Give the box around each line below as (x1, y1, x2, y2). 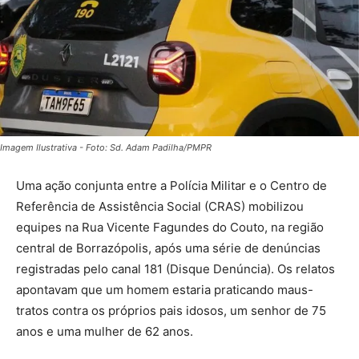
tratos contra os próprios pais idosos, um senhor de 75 (16, 302, 326, 318)
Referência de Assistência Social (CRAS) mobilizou (16, 198, 304, 214)
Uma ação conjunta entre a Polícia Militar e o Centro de (16, 177, 327, 193)
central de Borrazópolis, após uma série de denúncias (16, 240, 321, 256)
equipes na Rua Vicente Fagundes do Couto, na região (16, 219, 324, 235)
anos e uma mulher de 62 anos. (16, 323, 193, 339)
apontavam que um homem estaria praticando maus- (16, 281, 313, 297)
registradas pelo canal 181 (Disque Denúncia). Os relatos (16, 260, 335, 276)
